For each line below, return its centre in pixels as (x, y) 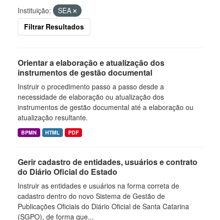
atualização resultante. (53, 117)
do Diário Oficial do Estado (68, 172)
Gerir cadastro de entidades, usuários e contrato (108, 162)
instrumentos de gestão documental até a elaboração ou (106, 107)
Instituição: (34, 10)
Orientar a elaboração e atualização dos (91, 63)
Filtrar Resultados (54, 27)
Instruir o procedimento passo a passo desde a (91, 86)
